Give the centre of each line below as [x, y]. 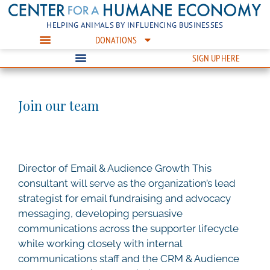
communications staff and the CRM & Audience [129, 258]
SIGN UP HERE [216, 58]
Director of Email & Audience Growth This [115, 168]
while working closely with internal [100, 243]
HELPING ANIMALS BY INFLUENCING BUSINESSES [135, 25]
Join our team [58, 105]
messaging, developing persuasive [100, 213]
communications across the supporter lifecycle [128, 228]
